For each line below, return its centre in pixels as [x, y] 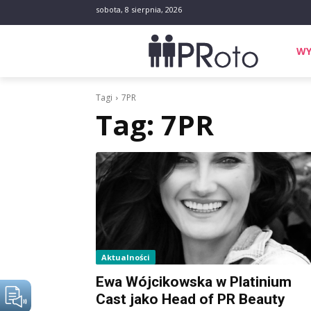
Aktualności [126, 257]
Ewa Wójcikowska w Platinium [194, 281]
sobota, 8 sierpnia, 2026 [139, 9]
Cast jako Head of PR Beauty [191, 299]
